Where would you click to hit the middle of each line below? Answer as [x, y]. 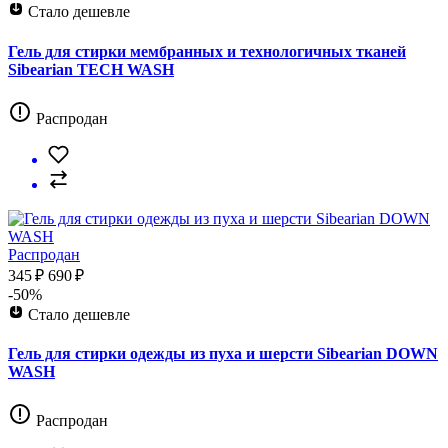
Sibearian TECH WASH [91, 69]
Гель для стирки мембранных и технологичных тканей [207, 51]
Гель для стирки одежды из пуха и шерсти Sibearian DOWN [223, 354]
